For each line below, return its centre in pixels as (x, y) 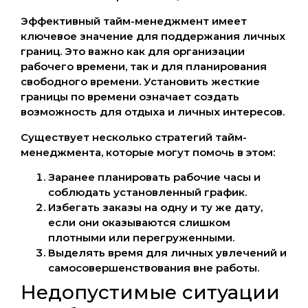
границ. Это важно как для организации (133, 52)
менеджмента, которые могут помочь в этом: (148, 152)
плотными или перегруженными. (141, 237)
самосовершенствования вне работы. (154, 267)
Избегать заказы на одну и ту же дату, (155, 207)
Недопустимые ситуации (150, 292)
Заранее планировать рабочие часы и (154, 177)
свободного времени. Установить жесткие (140, 82)
